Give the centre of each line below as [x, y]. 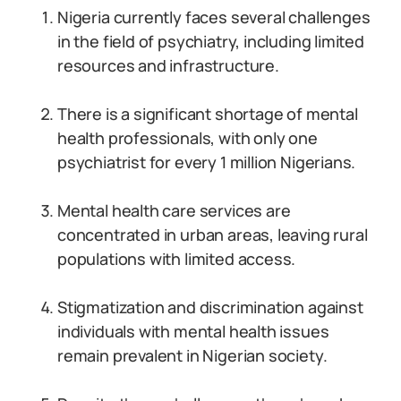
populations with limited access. [177, 259]
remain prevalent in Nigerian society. [192, 355]
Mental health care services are [174, 210]
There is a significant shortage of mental [208, 114]
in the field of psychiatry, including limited [211, 41]
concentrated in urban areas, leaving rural [213, 235]
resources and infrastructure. [168, 65]
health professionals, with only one [188, 138]
